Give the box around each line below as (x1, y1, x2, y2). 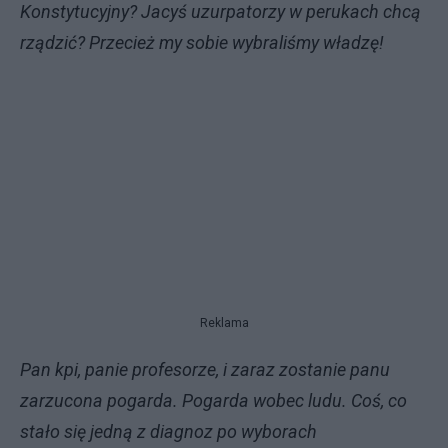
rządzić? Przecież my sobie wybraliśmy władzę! (20, 32, 384, 53)
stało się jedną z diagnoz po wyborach (20, 420, 317, 442)
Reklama (199, 315, 249, 330)
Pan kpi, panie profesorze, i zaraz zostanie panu (20, 358, 390, 380)
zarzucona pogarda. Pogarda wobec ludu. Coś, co (20, 389, 407, 411)
